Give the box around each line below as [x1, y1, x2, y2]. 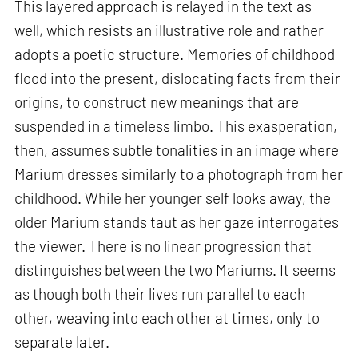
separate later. [14, 332, 110, 351]
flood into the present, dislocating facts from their [14, 68, 341, 87]
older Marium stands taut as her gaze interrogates [14, 212, 340, 231]
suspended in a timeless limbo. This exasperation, [14, 116, 338, 135]
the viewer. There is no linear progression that [14, 236, 312, 255]
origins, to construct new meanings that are [14, 92, 300, 111]
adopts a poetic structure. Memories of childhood [14, 44, 336, 63]
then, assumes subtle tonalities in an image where [14, 140, 340, 159]
